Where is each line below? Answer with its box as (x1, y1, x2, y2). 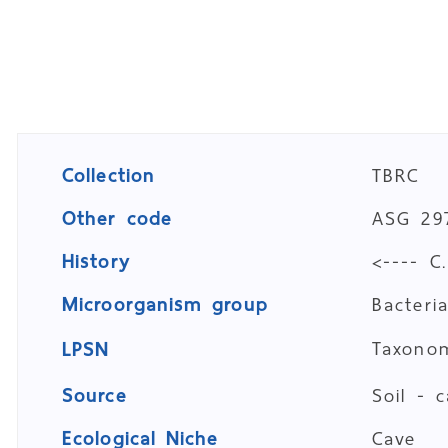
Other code (62, 202, 172, 235)
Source (62, 379, 127, 412)
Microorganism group (62, 288, 268, 321)
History (62, 245, 130, 278)
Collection (62, 159, 155, 192)
